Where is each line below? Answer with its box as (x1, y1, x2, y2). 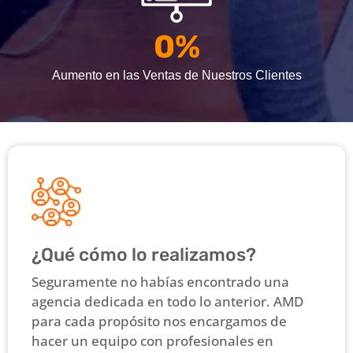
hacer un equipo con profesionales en (32, 332, 273, 351)
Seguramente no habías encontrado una (32, 273, 289, 292)
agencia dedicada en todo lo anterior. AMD (32, 292, 303, 311)
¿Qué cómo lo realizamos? (32, 243, 256, 266)
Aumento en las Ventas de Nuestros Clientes (51, 68, 302, 82)
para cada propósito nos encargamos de (32, 312, 287, 331)
